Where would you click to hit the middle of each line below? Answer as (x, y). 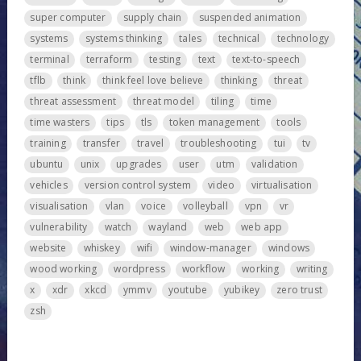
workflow (203, 269)
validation (275, 164)
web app (262, 227)
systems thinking (124, 39)
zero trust (299, 290)
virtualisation (282, 185)
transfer (102, 143)
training (48, 143)
